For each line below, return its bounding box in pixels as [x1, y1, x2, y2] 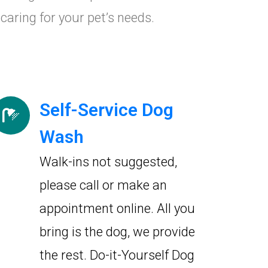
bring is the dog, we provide [39, 224, 195, 239]
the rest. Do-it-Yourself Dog [39, 248, 194, 263]
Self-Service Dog [39, 99, 173, 120]
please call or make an [39, 178, 167, 193]
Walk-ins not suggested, [39, 154, 177, 169]
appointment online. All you [39, 201, 195, 216]
